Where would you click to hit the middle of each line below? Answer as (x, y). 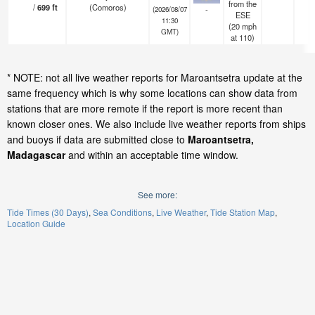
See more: (157, 194)
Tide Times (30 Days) (48, 212)
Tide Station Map (243, 212)
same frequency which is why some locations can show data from (152, 93)
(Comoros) (108, 7)
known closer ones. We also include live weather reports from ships (156, 124)
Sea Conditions (122, 212)
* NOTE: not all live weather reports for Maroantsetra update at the (155, 77)
